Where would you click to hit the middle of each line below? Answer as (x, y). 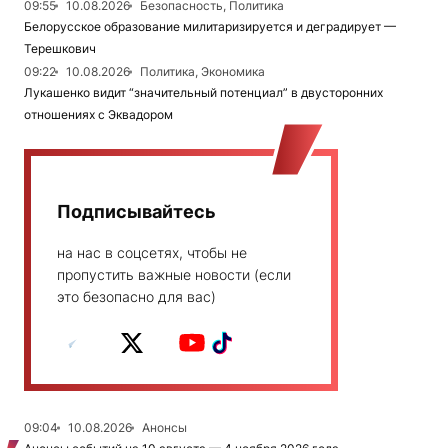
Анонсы (164, 428)
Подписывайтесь (136, 212)
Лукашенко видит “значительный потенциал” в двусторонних (203, 93)
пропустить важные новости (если (174, 275)
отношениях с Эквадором (98, 115)
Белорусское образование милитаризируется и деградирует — (210, 27)
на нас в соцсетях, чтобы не (152, 253)
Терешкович (60, 49)
